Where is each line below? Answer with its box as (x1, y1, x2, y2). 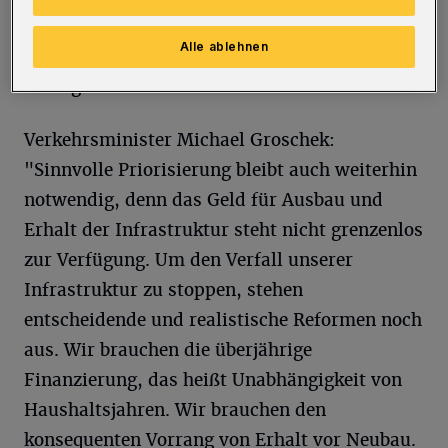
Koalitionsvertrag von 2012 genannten (24, 15, 346, 38)
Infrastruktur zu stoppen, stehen (24, 279, 303, 302)
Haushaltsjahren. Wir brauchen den (24, 399, 326, 422)
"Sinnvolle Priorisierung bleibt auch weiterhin (24, 159, 417, 182)
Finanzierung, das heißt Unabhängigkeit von (24, 369, 402, 392)
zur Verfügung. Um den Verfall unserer (24, 249, 353, 272)
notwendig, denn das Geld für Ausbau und (24, 189, 383, 212)
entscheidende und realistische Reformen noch (24, 309, 422, 332)
